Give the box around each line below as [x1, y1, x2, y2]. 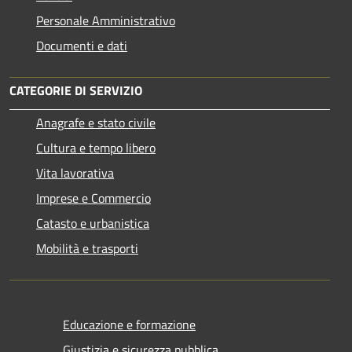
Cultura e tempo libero [36, 137, 156, 157]
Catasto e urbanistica [36, 213, 149, 233]
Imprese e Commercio [36, 188, 151, 207]
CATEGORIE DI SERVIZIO [9, 80, 142, 100]
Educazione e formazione [63, 314, 196, 334]
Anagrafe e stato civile [36, 112, 156, 132]
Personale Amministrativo [36, 10, 175, 30]
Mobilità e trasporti [36, 238, 138, 258]
